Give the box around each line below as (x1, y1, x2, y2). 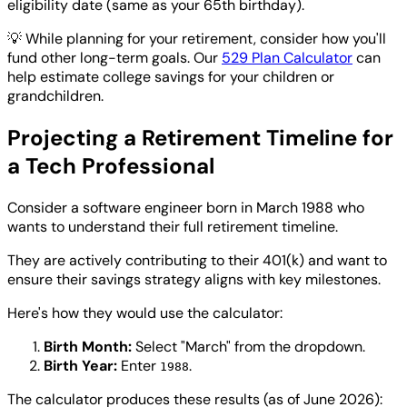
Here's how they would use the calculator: (7, 303, 283, 323)
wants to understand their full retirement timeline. (7, 216, 338, 236)
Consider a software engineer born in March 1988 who (7, 197, 364, 217)
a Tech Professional (7, 151, 214, 180)
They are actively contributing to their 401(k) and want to (7, 250, 387, 270)
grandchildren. (7, 85, 104, 105)
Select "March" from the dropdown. (132, 336, 365, 356)
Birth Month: (44, 336, 132, 356)
